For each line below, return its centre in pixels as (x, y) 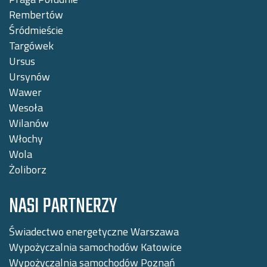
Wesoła (26, 107)
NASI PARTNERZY (63, 207)
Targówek (31, 45)
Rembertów (36, 14)
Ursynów (30, 76)
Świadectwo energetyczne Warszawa (94, 231)
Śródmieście (36, 30)
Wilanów (29, 123)
